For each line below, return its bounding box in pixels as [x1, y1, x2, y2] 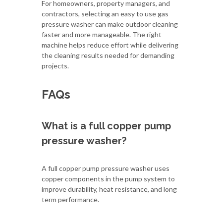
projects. [42, 61, 69, 70]
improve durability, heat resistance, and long [42, 184, 177, 193]
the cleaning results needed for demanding [42, 51, 174, 59]
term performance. [42, 195, 99, 204]
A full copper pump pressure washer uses [42, 164, 169, 172]
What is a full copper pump [42, 119, 171, 132]
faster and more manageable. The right [42, 30, 162, 39]
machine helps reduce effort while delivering [42, 40, 178, 49]
